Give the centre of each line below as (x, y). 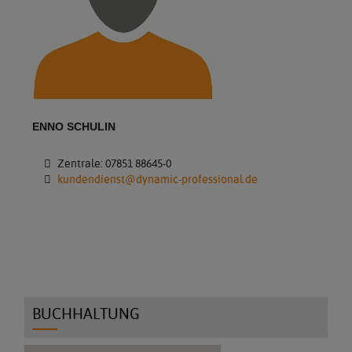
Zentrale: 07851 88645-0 (113, 163)
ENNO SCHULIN (74, 126)
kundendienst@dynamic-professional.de (157, 179)
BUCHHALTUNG (86, 313)
